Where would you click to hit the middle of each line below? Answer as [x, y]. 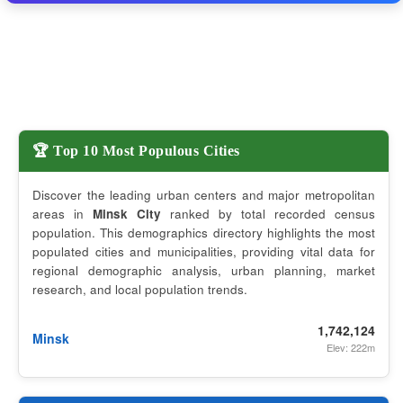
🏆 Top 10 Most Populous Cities [136, 151]
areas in [63, 214]
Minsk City [127, 214]
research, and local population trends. [140, 289]
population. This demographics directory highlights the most [204, 233]
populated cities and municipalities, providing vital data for [204, 251]
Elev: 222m [351, 347]
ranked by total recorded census [268, 214]
